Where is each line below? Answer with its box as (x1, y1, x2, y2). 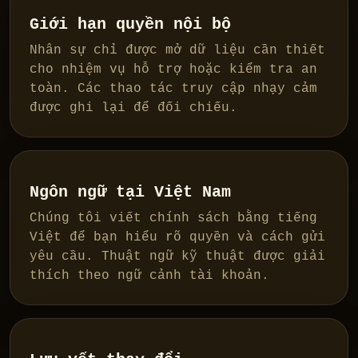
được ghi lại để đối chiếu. (30, 101, 237, 116)
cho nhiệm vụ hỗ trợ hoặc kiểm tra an (30, 62, 317, 78)
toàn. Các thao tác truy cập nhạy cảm (30, 82, 317, 97)
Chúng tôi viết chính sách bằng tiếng (30, 211, 317, 226)
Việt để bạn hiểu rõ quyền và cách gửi (30, 230, 325, 245)
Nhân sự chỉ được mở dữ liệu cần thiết (30, 43, 325, 58)
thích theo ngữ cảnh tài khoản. (30, 268, 269, 284)
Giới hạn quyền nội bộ (30, 15, 231, 34)
